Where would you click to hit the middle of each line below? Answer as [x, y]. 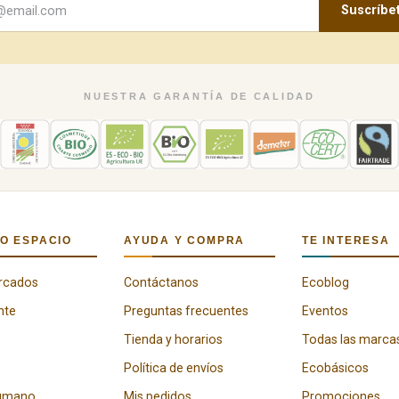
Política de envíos [174, 368]
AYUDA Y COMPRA [185, 240]
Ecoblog [326, 282]
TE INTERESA [346, 240]
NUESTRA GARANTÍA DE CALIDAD [199, 96]
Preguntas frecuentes [186, 311]
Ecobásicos [335, 368]
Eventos [325, 311]
